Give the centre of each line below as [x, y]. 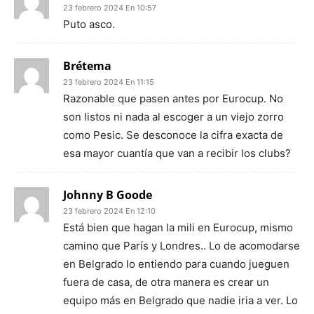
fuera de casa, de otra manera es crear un [166, 282]
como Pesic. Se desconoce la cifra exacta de [173, 135]
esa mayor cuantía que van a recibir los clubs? [177, 153]
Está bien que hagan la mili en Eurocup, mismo [178, 227]
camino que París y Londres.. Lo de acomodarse [182, 246]
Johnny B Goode [108, 195]
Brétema [87, 66]
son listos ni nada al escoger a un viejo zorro [173, 117]
